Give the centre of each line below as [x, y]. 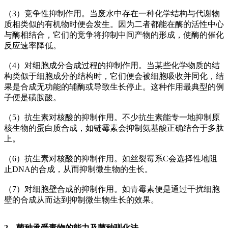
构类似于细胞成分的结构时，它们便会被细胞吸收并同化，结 [114, 76]
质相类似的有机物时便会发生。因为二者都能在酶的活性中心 [114, 24]
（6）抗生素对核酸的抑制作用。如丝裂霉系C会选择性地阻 [111, 158]
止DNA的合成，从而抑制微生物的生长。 [78, 169]
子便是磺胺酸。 [33, 97]
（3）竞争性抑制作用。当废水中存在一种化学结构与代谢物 [112, 13]
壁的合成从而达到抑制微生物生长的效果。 [81, 199]
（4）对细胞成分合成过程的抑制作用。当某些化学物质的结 [112, 65]
